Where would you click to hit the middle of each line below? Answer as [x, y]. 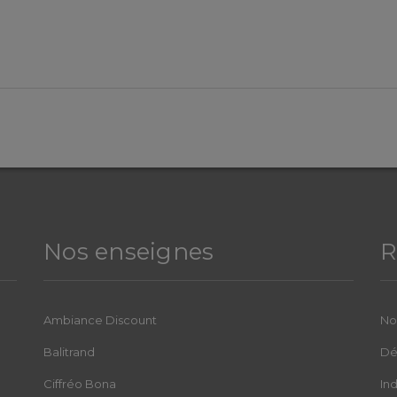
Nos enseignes [129, 252]
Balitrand [69, 352]
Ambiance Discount [100, 320]
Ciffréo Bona [80, 384]
